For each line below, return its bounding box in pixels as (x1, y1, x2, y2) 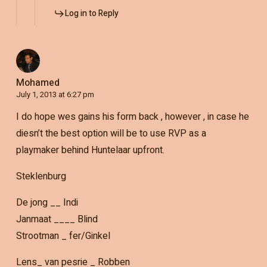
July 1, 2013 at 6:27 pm (15, 88, 94, 100)
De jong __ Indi (15, 195, 78, 210)
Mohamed (15, 75, 60, 90)
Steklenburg (15, 169, 66, 184)
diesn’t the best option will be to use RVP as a (15, 126, 206, 141)
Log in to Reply (64, 7, 119, 20)
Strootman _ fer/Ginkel (15, 228, 110, 243)
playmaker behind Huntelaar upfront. (15, 142, 164, 157)
